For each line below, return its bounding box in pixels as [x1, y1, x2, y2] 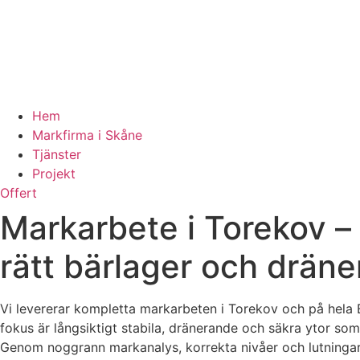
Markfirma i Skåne [32, 127, 142, 143]
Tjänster [32, 146, 81, 162]
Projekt [32, 166, 76, 182]
